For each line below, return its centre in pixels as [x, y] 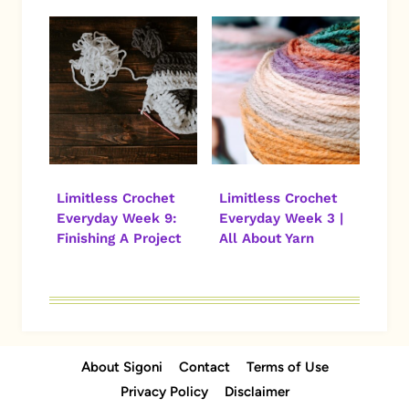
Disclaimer [257, 392]
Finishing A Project [119, 239]
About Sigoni [121, 367]
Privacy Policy [164, 392]
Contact [204, 367]
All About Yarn [267, 239]
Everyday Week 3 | [281, 219]
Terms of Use [287, 367]
